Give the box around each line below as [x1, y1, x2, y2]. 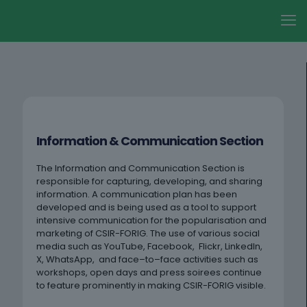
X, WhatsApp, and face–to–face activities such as [36, 253, 258, 266]
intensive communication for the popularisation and [36, 214, 267, 227]
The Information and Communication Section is [36, 162, 245, 175]
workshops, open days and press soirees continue [36, 266, 262, 279]
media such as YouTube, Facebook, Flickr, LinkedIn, [36, 240, 262, 253]
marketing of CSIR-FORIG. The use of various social [36, 227, 260, 240]
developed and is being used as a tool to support [36, 201, 256, 214]
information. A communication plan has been [36, 188, 237, 201]
